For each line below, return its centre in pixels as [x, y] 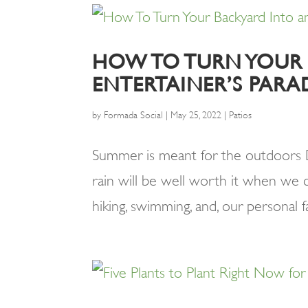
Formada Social [134, 115]
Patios [241, 115]
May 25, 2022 [196, 115]
